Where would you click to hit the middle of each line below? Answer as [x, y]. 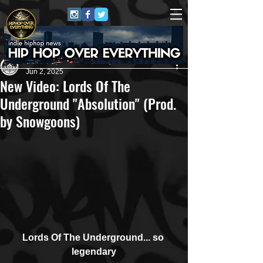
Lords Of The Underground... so [94, 237]
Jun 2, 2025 [45, 72]
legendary [94, 251]
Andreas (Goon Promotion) [69, 61]
